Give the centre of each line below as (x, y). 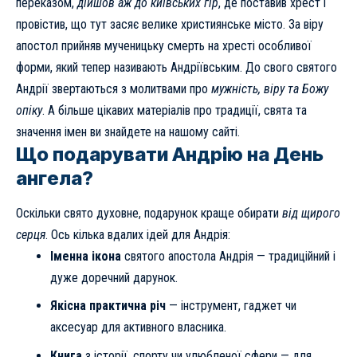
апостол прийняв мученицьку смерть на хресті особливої (164, 45)
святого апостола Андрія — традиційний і (228, 256)
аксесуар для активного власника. (138, 328)
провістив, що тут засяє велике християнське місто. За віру (170, 24)
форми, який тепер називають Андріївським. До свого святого (177, 67)
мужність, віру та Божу (270, 88)
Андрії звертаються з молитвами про (114, 88)
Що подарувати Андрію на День (170, 154)
